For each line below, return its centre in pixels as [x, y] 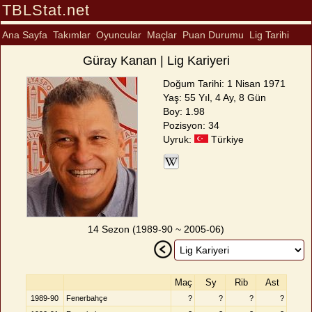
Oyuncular [119, 35]
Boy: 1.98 [184, 111]
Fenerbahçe [86, 298]
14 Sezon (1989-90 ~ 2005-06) [156, 229]
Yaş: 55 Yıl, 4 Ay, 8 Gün [215, 97]
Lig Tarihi [269, 35]
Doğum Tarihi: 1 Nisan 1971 [225, 84]
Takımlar [72, 35]
